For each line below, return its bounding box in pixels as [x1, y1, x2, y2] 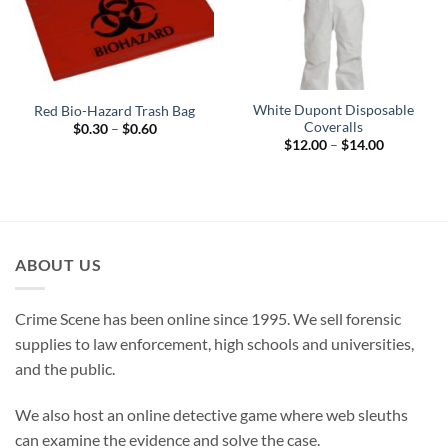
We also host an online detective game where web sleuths [15, 405, 408, 425]
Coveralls [304, 118, 363, 135]
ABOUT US [15, 254, 102, 274]
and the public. [15, 359, 115, 379]
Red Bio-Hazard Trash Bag [34, 102, 195, 119]
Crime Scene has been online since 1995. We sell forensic [15, 309, 401, 329]
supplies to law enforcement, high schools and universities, [15, 334, 414, 354]
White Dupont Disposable [253, 101, 414, 118]
